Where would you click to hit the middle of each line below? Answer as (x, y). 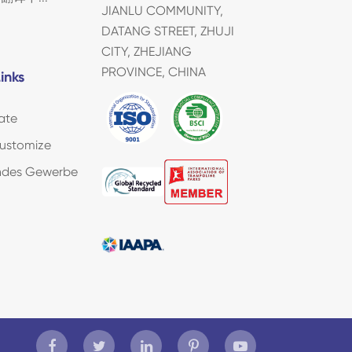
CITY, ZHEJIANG (146, 51)
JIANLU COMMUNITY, (162, 10)
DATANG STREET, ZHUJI (167, 31)
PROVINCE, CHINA (153, 71)
